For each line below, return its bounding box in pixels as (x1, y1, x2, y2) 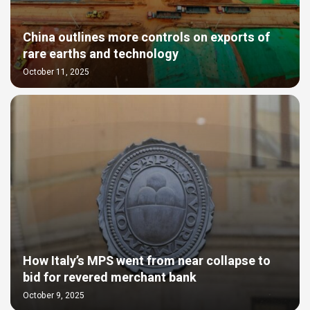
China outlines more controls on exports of (23, 28, 270, 47)
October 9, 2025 (23, 289, 84, 302)
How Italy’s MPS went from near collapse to (23, 251, 271, 271)
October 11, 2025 (23, 65, 89, 78)
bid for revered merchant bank (23, 268, 197, 287)
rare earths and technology (23, 44, 179, 64)
